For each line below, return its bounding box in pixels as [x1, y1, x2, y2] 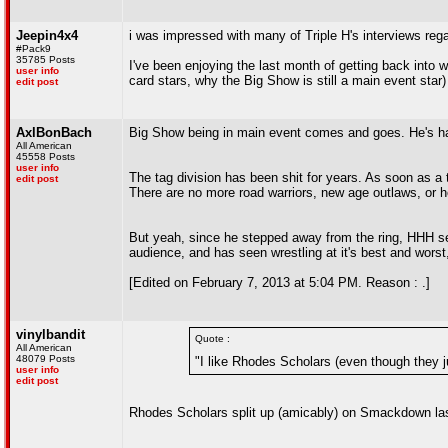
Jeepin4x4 [16, 28, 78, 43]
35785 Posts [16, 54, 75, 65]
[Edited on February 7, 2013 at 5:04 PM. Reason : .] [129, 275, 430, 290]
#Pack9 [16, 43, 51, 54]
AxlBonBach [16, 125, 92, 140]
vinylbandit [16, 327, 85, 342]
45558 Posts [16, 151, 75, 162]
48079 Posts [16, 353, 75, 364]
